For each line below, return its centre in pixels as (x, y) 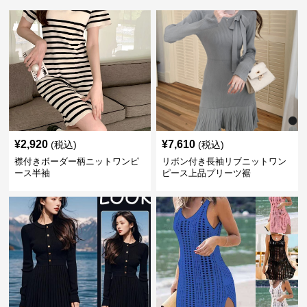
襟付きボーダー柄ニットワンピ (77, 161)
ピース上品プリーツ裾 (206, 173)
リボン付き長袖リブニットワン (224, 161)
